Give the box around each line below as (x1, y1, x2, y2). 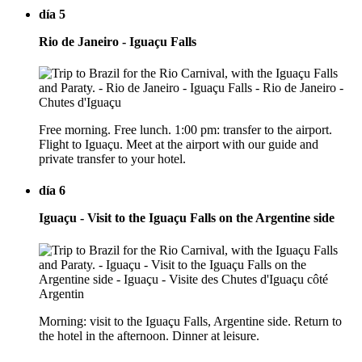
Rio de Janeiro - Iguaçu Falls (39, 34, 196, 48)
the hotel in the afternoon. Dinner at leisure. (39, 328, 259, 343)
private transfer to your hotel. (39, 152, 186, 166)
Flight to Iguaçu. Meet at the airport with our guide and (39, 137, 318, 152)
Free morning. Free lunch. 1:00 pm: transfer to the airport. (39, 123, 332, 137)
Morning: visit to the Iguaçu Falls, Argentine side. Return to (39, 314, 342, 328)
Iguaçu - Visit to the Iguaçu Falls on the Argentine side (39, 211, 335, 225)
